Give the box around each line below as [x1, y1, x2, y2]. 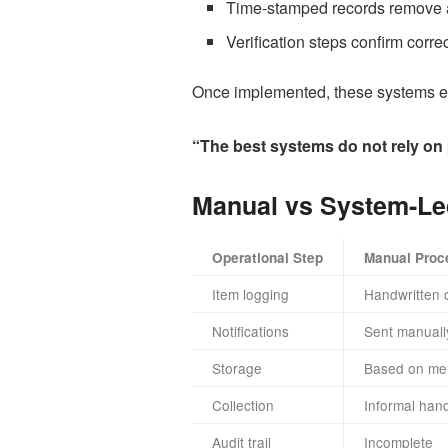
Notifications [212, 321, 289, 342]
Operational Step [212, 248, 323, 268]
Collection [212, 395, 274, 416]
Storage [212, 358, 262, 379]
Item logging [212, 284, 289, 305]
